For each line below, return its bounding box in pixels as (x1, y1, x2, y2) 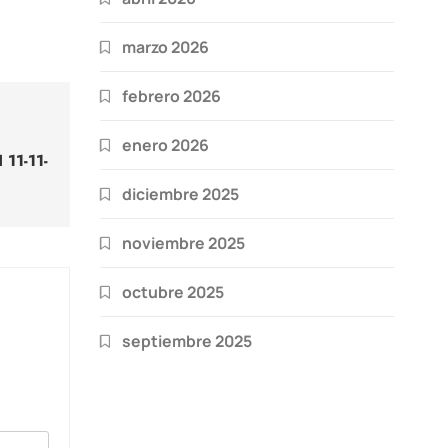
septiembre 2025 (122, 329, 252, 352)
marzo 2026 (122, 35, 209, 58)
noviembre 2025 (122, 231, 245, 254)
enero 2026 (122, 133, 209, 156)
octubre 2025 (122, 280, 224, 303)
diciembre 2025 (122, 182, 239, 205)
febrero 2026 (122, 84, 221, 107)
